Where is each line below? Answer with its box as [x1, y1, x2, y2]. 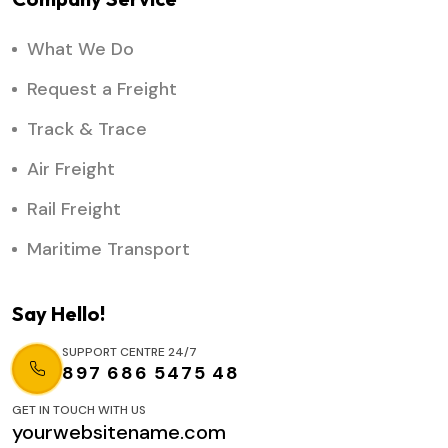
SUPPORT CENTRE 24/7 [62, 344, 197, 361]
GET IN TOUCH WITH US [12, 402, 146, 419]
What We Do [27, 37, 134, 62]
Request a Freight [27, 77, 177, 102]
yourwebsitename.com [12, 419, 226, 446]
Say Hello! [12, 301, 105, 327]
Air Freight [27, 157, 115, 182]
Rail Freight [27, 197, 121, 222]
